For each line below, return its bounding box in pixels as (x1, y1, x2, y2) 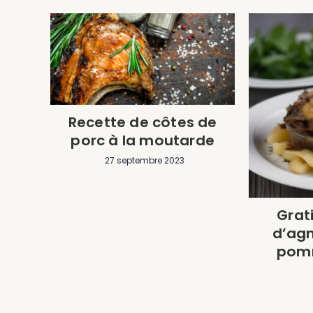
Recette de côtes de (68, 112, 217, 132)
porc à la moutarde (71, 130, 214, 150)
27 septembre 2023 (104, 154, 184, 166)
